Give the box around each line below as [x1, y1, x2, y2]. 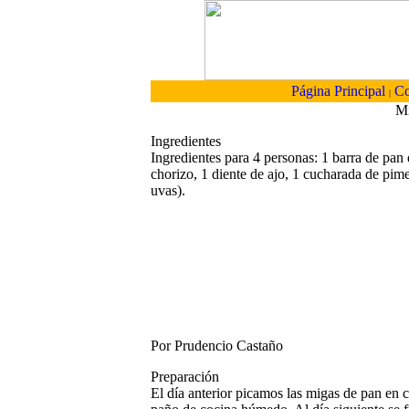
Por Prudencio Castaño [151, 338, 283, 353]
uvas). [151, 183, 185, 198]
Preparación [151, 369, 219, 384]
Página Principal [291, 83, 385, 99]
